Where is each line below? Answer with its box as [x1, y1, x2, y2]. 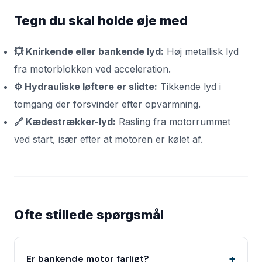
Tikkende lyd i [157, 81, 221, 92]
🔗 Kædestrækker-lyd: [14, 116, 116, 127]
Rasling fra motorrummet [116, 116, 230, 127]
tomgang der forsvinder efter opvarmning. [14, 98, 201, 110]
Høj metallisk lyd [164, 46, 239, 57]
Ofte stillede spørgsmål [14, 207, 164, 222]
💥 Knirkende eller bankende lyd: [14, 46, 164, 57]
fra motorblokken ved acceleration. [14, 63, 171, 75]
